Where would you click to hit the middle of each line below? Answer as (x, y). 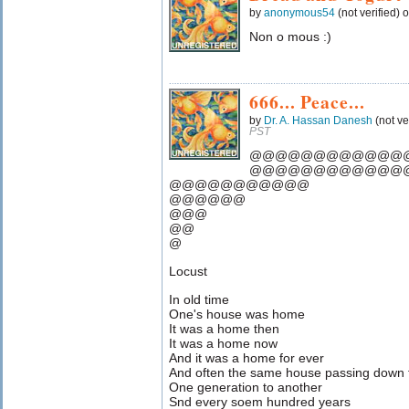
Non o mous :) (290, 37)
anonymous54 (299, 13)
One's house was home (237, 314)
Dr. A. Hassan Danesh (318, 121)
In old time (199, 299)
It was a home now (223, 343)
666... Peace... (307, 102)
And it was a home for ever (246, 358)
